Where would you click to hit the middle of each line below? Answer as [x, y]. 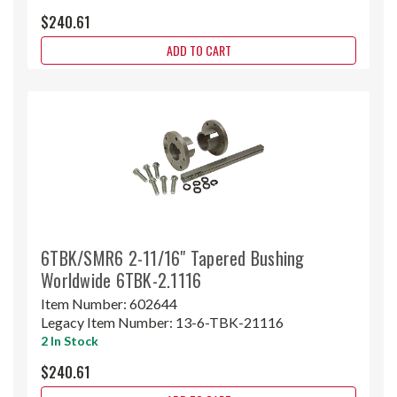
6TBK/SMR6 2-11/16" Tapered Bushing [173, 257]
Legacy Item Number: [108, 322]
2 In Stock [70, 340]
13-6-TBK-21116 [230, 322]
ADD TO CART [198, 50]
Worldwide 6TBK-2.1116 [121, 280]
